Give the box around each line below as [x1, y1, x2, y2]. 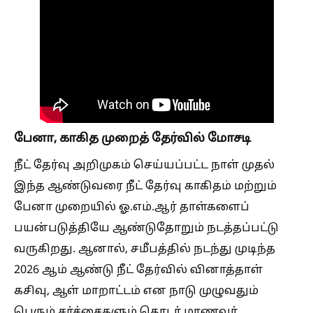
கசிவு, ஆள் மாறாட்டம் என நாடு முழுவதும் [14, 284, 259, 298]
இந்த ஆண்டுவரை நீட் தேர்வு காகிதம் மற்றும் [14, 180, 277, 194]
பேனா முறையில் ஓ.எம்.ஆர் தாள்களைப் [14, 201, 249, 214]
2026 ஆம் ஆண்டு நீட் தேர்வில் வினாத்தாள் [14, 263, 263, 277]
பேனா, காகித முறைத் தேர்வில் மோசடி [14, 131, 251, 146]
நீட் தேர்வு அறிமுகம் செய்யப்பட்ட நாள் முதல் [14, 159, 275, 173]
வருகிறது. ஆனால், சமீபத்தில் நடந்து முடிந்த [14, 242, 275, 256]
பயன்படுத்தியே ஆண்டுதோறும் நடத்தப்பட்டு [14, 221, 279, 235]
